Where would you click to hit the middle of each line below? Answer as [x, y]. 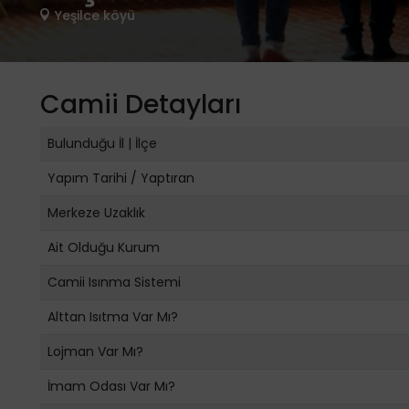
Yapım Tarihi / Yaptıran [121, 178]
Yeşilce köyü [93, 16]
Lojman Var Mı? [95, 351]
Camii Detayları [141, 105]
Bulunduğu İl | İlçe [102, 143]
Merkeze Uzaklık [96, 213]
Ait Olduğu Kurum [104, 247]
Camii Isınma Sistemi [114, 282]
